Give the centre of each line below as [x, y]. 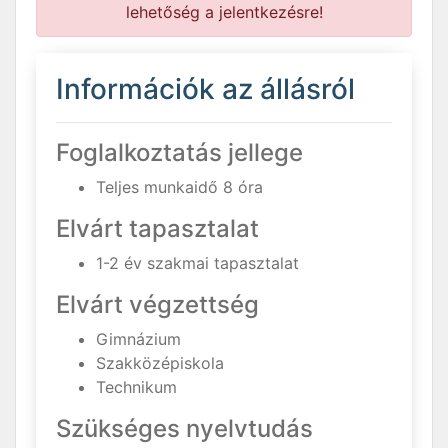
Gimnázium [138, 338]
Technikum [136, 386]
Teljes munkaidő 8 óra [179, 186]
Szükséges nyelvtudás [184, 428]
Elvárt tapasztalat [157, 228]
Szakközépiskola [160, 362]
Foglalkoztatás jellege [179, 152]
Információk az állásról [205, 88]
